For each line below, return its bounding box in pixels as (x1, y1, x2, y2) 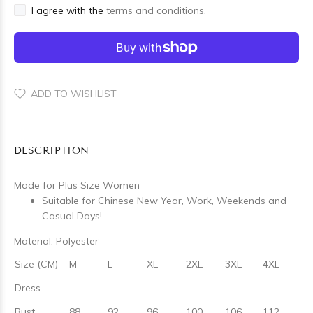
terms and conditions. (106, 4, 206, 17)
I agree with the (31, 4, 106, 17)
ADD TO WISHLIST (31, 87, 117, 100)
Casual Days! (42, 210, 102, 222)
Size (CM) (15, 258, 58, 270)
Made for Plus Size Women (14, 179, 140, 191)
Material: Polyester (14, 235, 99, 247)
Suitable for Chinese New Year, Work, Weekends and (42, 194, 286, 207)
